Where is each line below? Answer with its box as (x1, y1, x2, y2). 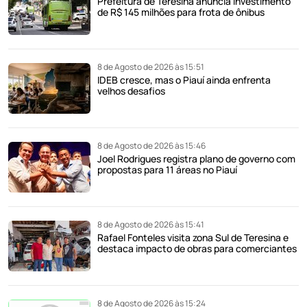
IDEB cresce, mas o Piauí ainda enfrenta (97, 73, 271, 86)
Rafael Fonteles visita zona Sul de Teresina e (97, 230, 288, 244)
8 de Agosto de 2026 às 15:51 (97, 60, 204, 73)
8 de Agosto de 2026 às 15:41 (97, 218, 204, 230)
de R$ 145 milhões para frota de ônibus (97, 5, 265, 19)
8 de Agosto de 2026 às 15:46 (97, 139, 206, 151)
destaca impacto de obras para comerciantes (97, 241, 297, 255)
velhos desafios (97, 84, 165, 97)
